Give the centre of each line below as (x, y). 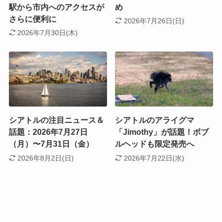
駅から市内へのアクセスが (56, 7)
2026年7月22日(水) (154, 158)
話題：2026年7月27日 (48, 132)
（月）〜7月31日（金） (51, 144)
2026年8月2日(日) (46, 158)
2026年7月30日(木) (48, 33)
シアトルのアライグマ (155, 120)
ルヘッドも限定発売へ (155, 144)
